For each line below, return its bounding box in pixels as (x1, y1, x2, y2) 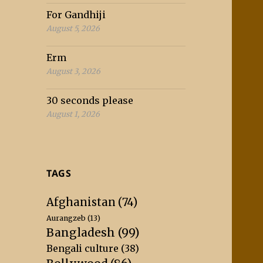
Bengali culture (46, 242, 119, 255)
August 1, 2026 (46, 109, 100, 119)
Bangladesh (46, 225, 116, 240)
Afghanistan (46, 195, 116, 210)
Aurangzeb (46, 214, 86, 223)
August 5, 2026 (46, 23, 100, 33)
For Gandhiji (46, 9, 106, 21)
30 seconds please (46, 95, 134, 107)
